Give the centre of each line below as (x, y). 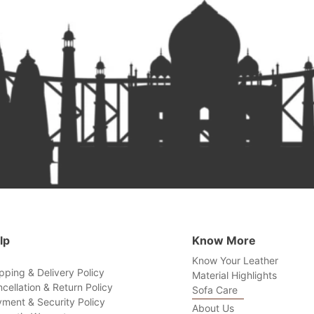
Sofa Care (215, 289)
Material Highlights (234, 275)
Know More (224, 240)
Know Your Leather (235, 260)
